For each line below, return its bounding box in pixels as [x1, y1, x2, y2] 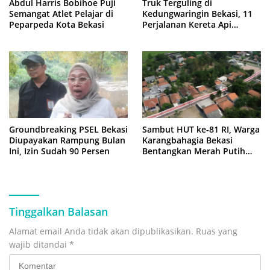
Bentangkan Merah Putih [142, 145, 245, 157]
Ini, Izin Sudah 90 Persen [9, 145, 110, 157]
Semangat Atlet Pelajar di [9, 8, 113, 20]
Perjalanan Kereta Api [142, 19, 231, 31]
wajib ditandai [9, 239, 69, 251]
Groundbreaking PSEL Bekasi [9, 124, 128, 136]
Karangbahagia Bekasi [142, 134, 233, 146]
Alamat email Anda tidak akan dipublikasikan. [9, 225, 193, 237]
